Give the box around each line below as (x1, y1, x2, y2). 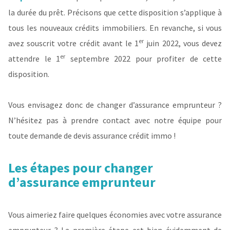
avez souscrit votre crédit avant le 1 (8, 37, 139, 48)
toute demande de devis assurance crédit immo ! (8, 130, 176, 141)
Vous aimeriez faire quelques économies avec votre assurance (8, 209, 222, 220)
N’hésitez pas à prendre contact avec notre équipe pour (8, 114, 222, 125)
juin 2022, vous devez (144, 37, 222, 48)
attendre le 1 (8, 53, 60, 64)
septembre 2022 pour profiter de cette (65, 53, 222, 64)
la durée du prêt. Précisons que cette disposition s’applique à (8, 7, 222, 17)
